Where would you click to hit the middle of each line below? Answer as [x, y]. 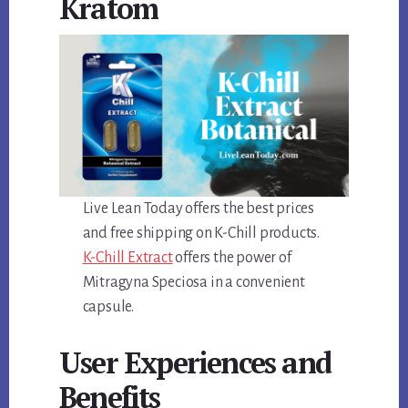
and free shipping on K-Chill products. [201, 234]
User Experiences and [195, 363]
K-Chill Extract [127, 258]
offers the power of [232, 258]
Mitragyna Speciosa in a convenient [194, 283]
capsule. [108, 307]
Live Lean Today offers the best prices [198, 209]
